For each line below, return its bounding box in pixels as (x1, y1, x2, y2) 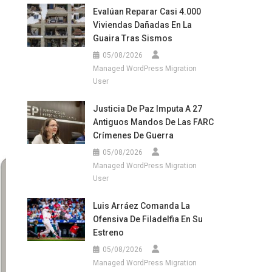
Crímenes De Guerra (92, 130, 174, 140)
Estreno (92, 227, 124, 237)
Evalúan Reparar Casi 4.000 (92, 6, 201, 16)
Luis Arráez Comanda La (92, 200, 190, 211)
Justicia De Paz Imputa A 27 (92, 103, 202, 114)
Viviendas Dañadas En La (92, 19, 192, 30)
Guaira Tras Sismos (92, 33, 172, 43)
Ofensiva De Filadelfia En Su (92, 214, 203, 224)
